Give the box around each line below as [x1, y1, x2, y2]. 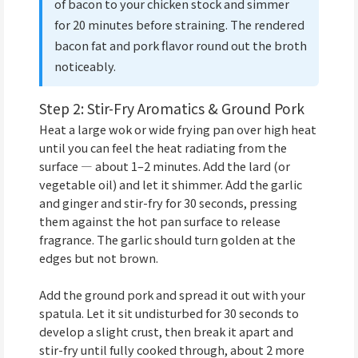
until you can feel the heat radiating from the [39, 139, 287, 157]
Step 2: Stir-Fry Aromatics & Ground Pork [39, 98, 304, 119]
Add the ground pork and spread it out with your [39, 286, 305, 304]
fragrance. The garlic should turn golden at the [39, 231, 296, 249]
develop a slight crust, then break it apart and [39, 323, 293, 340]
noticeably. [54, 57, 116, 74]
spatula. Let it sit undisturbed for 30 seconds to [39, 304, 299, 322]
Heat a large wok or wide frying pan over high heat [39, 121, 316, 138]
